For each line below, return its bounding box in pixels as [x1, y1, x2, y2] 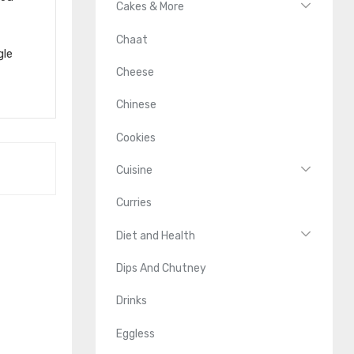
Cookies [116, 130, 156, 145]
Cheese [116, 65, 155, 79]
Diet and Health [116, 228, 196, 243]
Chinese [116, 98, 157, 112]
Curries [116, 196, 153, 210]
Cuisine [116, 163, 153, 177]
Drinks [116, 294, 148, 308]
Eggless [116, 326, 156, 341]
